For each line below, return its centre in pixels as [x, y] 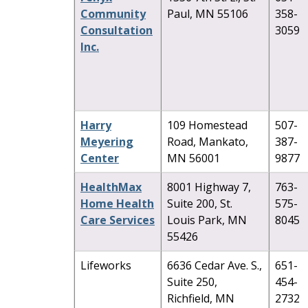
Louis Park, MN [207, 220]
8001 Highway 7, [209, 187]
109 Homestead [207, 125]
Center [100, 158]
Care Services [118, 220]
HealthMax [111, 187]
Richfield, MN [201, 298]
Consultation [117, 30]
